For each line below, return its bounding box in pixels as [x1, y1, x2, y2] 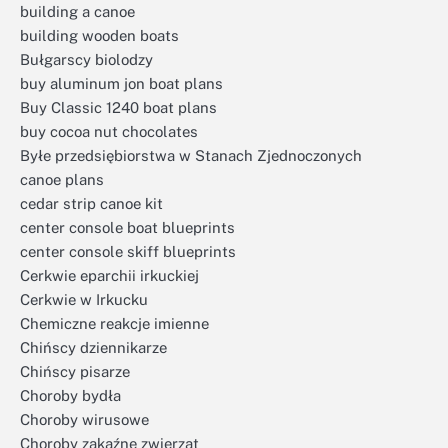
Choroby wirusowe [20, 411, 149, 428]
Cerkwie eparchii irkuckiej [20, 267, 199, 284]
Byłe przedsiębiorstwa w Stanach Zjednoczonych [20, 147, 362, 164]
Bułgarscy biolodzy [20, 51, 153, 68]
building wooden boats [20, 27, 179, 44]
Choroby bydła [20, 387, 121, 404]
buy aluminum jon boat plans [20, 75, 223, 92]
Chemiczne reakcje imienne [20, 315, 209, 332]
